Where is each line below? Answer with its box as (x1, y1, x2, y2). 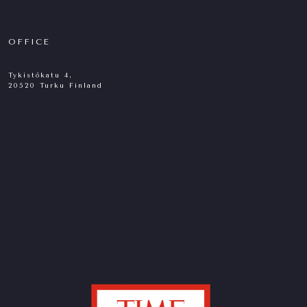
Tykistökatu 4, (8, 71, 73, 80)
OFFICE (8, 37, 50, 47)
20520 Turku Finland (8, 82, 103, 90)
